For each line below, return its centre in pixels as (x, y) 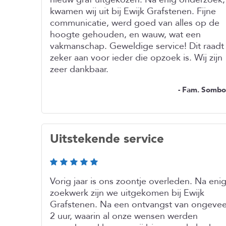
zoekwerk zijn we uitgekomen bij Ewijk (127, 193)
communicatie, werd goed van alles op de (135, 23)
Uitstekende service (107, 139)
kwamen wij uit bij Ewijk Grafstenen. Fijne (133, 11)
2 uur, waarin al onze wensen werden (124, 216)
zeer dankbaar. (79, 69)
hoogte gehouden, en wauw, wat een (125, 35)
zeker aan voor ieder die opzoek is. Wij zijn (136, 58)
